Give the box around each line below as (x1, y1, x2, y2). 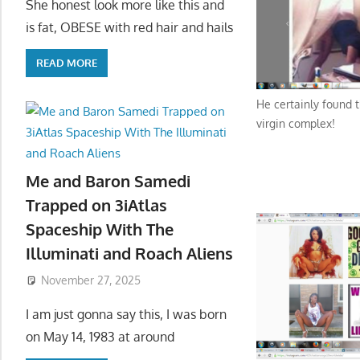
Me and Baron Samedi (26, 170, 190, 192)
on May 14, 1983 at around (26, 328, 174, 345)
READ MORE (36, 56, 97, 70)
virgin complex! (256, 116, 336, 130)
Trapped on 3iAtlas (26, 194, 167, 216)
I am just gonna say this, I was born (26, 305, 227, 322)
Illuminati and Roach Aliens (26, 243, 233, 264)
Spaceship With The (26, 219, 174, 240)
